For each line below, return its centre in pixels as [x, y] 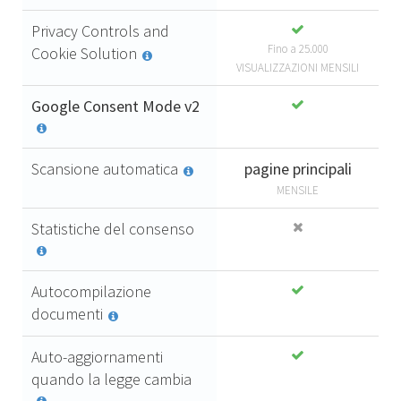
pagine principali [298, 169]
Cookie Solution [84, 54]
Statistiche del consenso [113, 229]
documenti [67, 314]
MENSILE [298, 191]
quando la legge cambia [111, 380]
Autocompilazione [91, 292]
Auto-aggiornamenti [97, 357]
